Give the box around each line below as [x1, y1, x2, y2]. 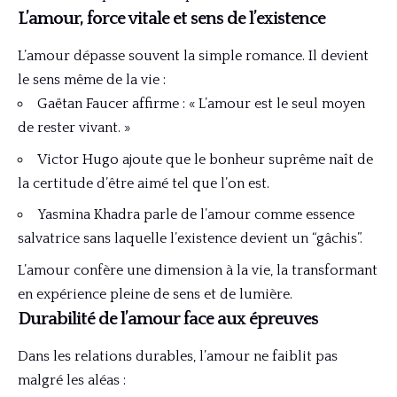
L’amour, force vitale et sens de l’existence [18, 9, 325, 29]
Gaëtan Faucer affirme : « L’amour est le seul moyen [37, 96, 365, 113]
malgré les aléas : [18, 372, 126, 389]
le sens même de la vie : [18, 72, 166, 89]
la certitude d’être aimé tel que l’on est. [18, 175, 269, 191]
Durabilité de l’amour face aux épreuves [18, 308, 318, 329]
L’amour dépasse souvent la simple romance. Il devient [18, 48, 369, 65]
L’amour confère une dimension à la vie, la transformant [18, 261, 378, 278]
